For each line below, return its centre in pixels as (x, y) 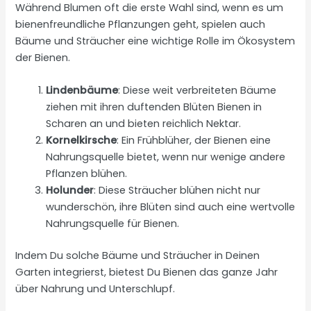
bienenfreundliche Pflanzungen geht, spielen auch (141, 24)
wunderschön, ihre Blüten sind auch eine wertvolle (171, 207)
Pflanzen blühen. (87, 174)
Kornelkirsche (82, 140)
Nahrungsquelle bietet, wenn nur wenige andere (166, 157)
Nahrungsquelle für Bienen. (113, 224)
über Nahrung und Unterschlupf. (95, 288)
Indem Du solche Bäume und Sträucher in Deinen (138, 255)
